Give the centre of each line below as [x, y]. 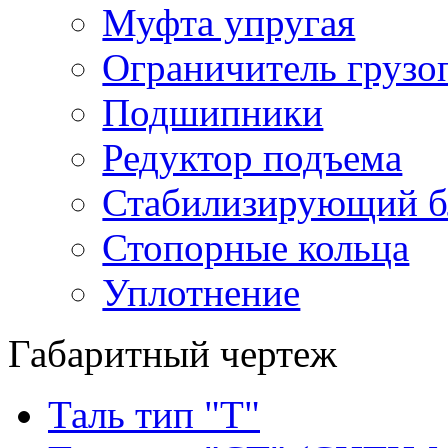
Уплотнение [201, 292]
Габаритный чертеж [172, 353]
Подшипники [213, 112]
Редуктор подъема [252, 157]
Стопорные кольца [256, 247]
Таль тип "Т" [154, 414]
